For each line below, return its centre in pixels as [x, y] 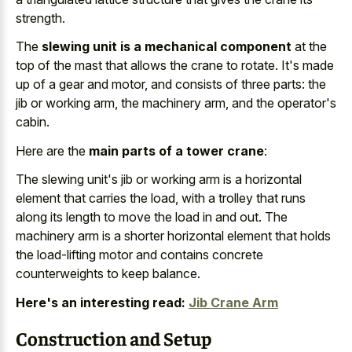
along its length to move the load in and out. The [152, 217]
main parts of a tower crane [176, 150]
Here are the [52, 150]
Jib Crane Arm [233, 302]
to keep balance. [152, 273]
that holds [301, 236]
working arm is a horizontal [226, 179]
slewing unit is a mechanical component [167, 46]
